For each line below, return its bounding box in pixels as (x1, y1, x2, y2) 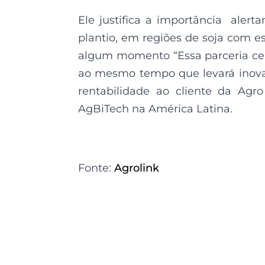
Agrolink (114, 161, 159, 175)
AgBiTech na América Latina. (78, 102, 232, 116)
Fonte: (78, 161, 114, 175)
